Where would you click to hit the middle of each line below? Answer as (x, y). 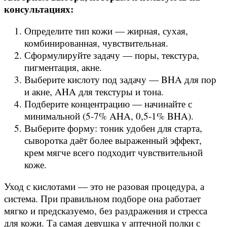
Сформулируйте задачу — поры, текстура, (112, 55)
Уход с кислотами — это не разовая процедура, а (104, 186)
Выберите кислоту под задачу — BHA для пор (120, 80)
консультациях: (39, 9)
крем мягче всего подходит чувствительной (113, 153)
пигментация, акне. (63, 67)
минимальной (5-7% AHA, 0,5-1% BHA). (109, 116)
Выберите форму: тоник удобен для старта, (113, 128)
